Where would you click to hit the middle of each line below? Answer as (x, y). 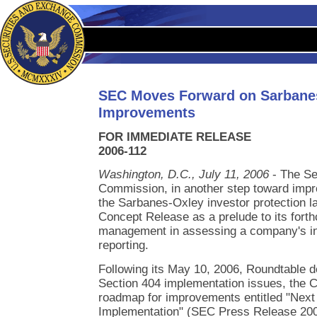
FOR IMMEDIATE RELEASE (175, 137)
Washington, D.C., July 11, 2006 (184, 175)
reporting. (123, 246)
